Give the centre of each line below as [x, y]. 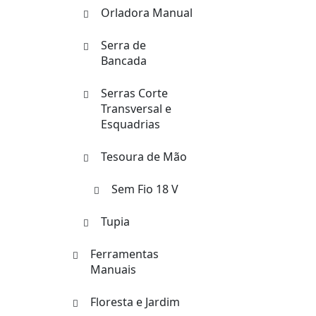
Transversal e [136, 109]
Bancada [124, 61]
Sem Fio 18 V [145, 189]
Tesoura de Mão [144, 157]
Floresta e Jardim [135, 302]
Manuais [113, 269]
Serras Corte [134, 93]
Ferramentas [124, 254]
